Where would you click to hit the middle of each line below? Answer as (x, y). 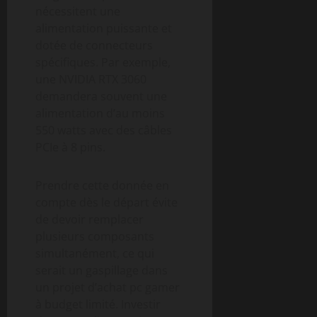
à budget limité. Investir (98, 304)
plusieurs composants (95, 236)
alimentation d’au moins (100, 113)
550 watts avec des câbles (104, 130)
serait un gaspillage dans (102, 270)
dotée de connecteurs (94, 45)
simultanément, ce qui (95, 253)
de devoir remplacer (90, 219)
